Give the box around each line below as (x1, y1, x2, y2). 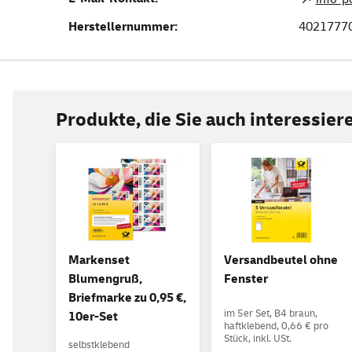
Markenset (68, 252, 130, 269)
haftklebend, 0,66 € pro (223, 320, 328, 333)
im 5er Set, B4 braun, (223, 307, 317, 321)
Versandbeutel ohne (223, 252, 338, 269)
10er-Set (68, 309, 118, 325)
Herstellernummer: (68, 18, 178, 35)
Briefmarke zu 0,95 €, (68, 290, 186, 306)
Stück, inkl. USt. (223, 332, 291, 346)
